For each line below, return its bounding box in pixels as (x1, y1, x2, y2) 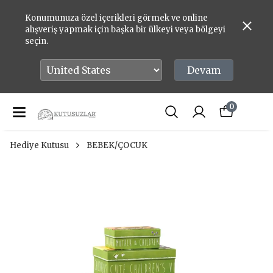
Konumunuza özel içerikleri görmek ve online (24, 13, 208, 23)
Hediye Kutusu (10, 140, 69, 151)
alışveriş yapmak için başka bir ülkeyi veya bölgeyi (24, 24, 225, 35)
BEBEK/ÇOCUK (87, 140, 147, 151)
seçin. (24, 36, 48, 46)
